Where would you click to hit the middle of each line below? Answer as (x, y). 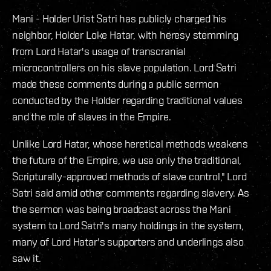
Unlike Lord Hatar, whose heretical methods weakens (130, 143)
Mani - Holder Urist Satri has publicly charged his (119, 18)
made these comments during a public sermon (116, 83)
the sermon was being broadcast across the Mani (122, 209)
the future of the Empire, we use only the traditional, (127, 160)
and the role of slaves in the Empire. (92, 116)
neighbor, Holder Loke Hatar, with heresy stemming (126, 34)
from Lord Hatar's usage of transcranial (99, 51)
